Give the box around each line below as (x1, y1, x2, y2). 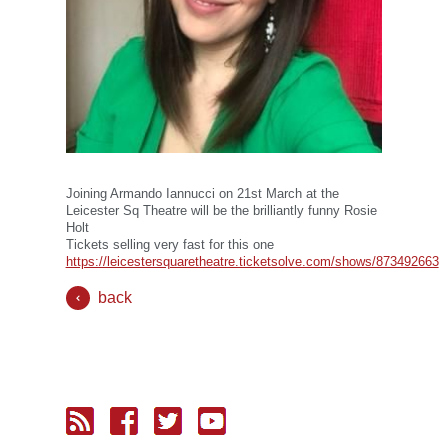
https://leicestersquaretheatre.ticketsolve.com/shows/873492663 (65, 253, 439, 269)
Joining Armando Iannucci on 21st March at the (65, 185, 339, 201)
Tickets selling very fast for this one (65, 236, 274, 252)
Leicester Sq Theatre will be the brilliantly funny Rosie (65, 202, 377, 218)
